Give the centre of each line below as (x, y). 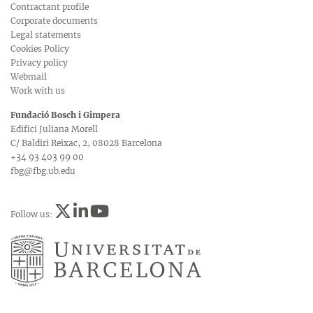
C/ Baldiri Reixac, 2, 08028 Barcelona (86, 143)
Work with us (38, 91)
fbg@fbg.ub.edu (43, 171)
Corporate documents (54, 21)
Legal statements (46, 35)
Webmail (29, 77)
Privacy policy (39, 63)
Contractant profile (50, 7)
